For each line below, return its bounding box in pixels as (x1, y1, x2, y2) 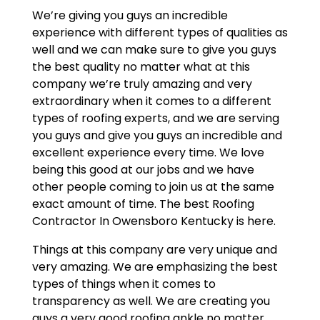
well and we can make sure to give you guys (31, 41, 276, 58)
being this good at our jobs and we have (31, 161, 254, 178)
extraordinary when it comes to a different (31, 92, 271, 109)
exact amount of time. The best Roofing (31, 195, 254, 212)
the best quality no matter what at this (31, 58, 250, 75)
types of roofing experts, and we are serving (31, 109, 279, 126)
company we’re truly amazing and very (31, 75, 252, 92)
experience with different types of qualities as (31, 24, 288, 41)
